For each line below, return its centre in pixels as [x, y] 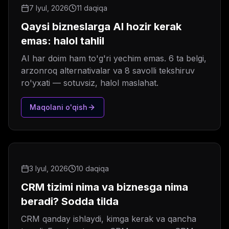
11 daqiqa [92, 8]
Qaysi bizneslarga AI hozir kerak [101, 27]
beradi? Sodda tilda [70, 202]
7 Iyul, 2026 [49, 8]
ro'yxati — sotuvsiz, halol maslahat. [90, 83]
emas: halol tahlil [63, 41]
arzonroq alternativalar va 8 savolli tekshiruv [108, 71]
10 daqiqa [93, 169]
